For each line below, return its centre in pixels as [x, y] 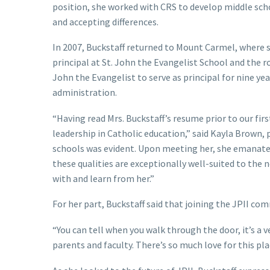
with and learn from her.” [103, 178]
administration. [85, 93]
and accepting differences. [105, 21]
